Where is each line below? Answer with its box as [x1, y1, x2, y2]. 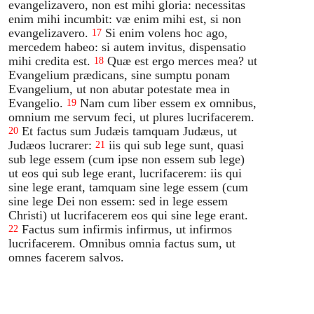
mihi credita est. [8, 53, 91, 68]
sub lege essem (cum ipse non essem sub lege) [8, 151, 245, 166]
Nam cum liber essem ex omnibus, [80, 95, 257, 110]
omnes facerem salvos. [8, 250, 125, 264]
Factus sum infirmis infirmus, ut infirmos [22, 221, 233, 236]
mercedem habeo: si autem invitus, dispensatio [8, 39, 247, 54]
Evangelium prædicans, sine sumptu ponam [8, 67, 231, 82]
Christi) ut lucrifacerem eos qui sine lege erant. [8, 207, 249, 222]
